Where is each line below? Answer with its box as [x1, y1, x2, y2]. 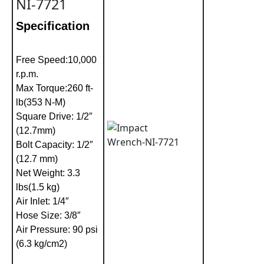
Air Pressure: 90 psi [16, 224, 98, 235]
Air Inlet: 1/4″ [16, 196, 69, 206]
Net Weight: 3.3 [16, 167, 80, 178]
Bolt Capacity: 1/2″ [16, 139, 93, 150]
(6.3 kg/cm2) [16, 238, 67, 249]
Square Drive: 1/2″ [16, 111, 93, 121]
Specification [16, 19, 90, 32]
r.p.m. [16, 68, 38, 79]
